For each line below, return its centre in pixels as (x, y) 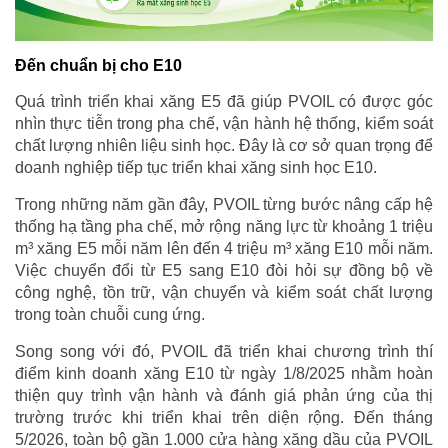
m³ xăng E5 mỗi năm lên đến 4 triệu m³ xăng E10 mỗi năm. (224, 248)
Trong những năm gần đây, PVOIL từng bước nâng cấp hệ (224, 204)
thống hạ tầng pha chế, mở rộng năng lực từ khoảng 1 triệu (224, 226)
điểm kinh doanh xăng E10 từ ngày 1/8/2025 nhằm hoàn (224, 373)
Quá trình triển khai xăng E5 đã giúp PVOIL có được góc (224, 101)
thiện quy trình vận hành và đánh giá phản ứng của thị (224, 395)
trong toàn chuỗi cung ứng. (110, 314)
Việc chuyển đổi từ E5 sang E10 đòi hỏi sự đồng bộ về (224, 270)
